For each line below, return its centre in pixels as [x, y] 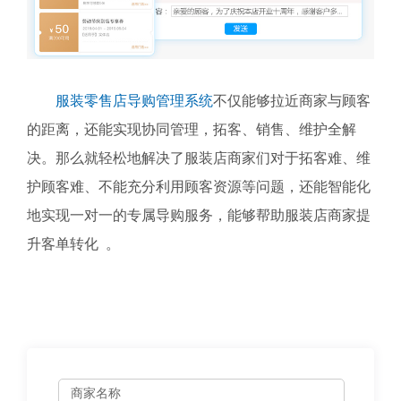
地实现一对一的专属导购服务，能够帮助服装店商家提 [199, 216]
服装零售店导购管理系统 [134, 101]
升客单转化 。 [73, 244]
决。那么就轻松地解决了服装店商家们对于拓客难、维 [199, 158]
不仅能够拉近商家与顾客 [292, 101]
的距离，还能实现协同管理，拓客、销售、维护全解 [192, 130]
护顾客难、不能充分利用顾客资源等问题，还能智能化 [199, 187]
